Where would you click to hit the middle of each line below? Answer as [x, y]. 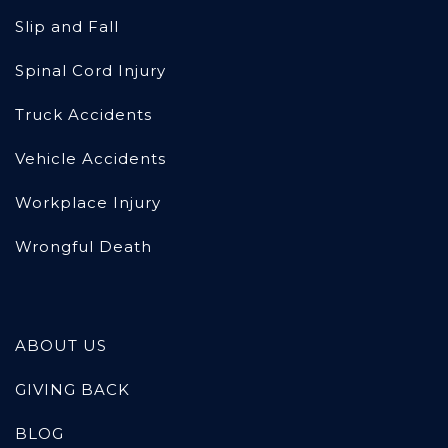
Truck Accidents [83, 115]
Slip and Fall [67, 27]
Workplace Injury [88, 203]
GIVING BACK [72, 390]
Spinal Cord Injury [90, 71]
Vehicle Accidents [90, 159]
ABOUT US [61, 346]
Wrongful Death [83, 247]
